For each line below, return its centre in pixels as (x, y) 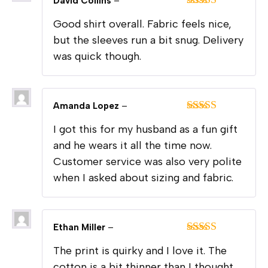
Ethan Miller (80, 227)
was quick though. (97, 56)
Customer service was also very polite (147, 161)
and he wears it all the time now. (133, 145)
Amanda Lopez (87, 106)
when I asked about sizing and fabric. (143, 177)
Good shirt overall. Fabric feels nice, (142, 24)
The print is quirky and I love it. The (140, 250)
